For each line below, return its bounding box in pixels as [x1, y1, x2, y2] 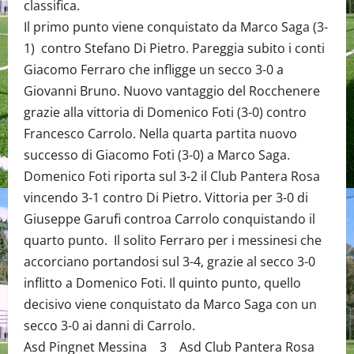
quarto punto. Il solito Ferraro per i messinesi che [24, 232, 322, 250]
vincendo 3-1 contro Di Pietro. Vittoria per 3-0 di [24, 189, 308, 207]
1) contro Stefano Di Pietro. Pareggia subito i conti [24, 40, 325, 58]
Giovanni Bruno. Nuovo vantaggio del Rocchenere [24, 82, 320, 100]
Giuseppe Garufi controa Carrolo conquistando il [24, 210, 315, 228]
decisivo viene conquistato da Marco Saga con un [24, 296, 317, 314]
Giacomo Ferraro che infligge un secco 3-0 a [24, 61, 284, 79]
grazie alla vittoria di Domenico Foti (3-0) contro [24, 104, 307, 122]
